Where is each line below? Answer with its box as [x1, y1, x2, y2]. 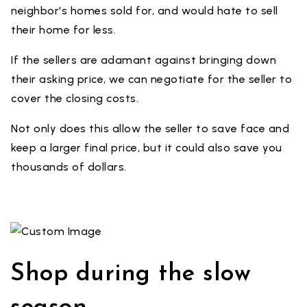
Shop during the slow [10, 262, 251, 286]
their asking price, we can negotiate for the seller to [11, 73, 292, 86]
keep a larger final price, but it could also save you [11, 141, 282, 154]
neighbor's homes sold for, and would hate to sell [11, 4, 278, 17]
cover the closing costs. [11, 92, 138, 105]
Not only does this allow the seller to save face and [11, 122, 289, 135]
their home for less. [11, 23, 116, 36]
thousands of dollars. [11, 160, 127, 173]
